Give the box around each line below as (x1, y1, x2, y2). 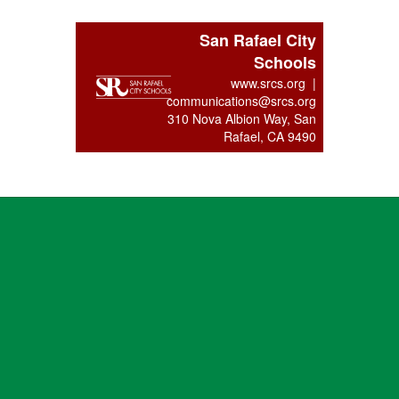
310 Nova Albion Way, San (167, 109, 316, 127)
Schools (253, 50, 316, 74)
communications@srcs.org (162, 91, 316, 110)
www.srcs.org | (230, 73, 316, 92)
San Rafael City (199, 28, 316, 52)
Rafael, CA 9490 (223, 126, 316, 145)
